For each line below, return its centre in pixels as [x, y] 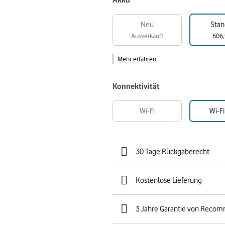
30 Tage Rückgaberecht [173, 152]
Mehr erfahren [137, 59]
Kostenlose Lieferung [169, 180]
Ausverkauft [147, 36]
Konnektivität [136, 86]
